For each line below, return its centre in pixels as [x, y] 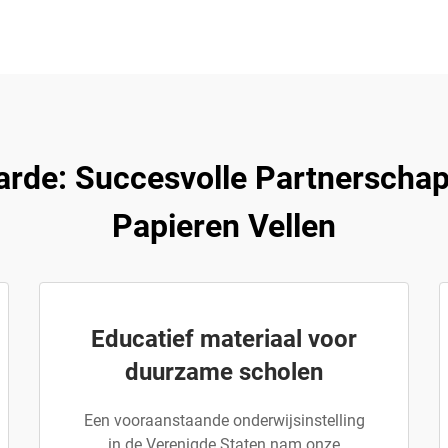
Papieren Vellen [224, 226]
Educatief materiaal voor [224, 339]
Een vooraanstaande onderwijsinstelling [224, 420]
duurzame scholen [224, 372]
